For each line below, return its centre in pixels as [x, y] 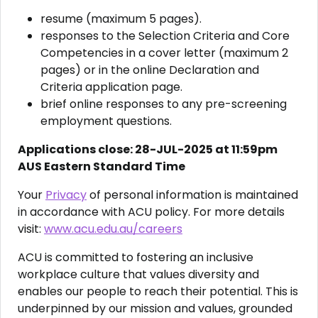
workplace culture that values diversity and [138, 274]
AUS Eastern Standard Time [102, 166]
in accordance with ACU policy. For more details [151, 212]
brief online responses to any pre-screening [164, 104]
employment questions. [106, 121]
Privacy [66, 195]
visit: [31, 229]
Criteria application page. [111, 87]
